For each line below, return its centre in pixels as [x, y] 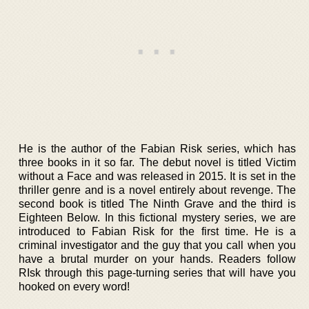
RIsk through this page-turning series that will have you [157, 273]
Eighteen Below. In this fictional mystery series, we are [157, 218]
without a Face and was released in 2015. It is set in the [157, 176]
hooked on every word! [74, 287]
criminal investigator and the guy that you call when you [157, 245]
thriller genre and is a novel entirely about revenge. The [157, 190]
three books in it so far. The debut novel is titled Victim [157, 162]
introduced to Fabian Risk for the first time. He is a [157, 231]
